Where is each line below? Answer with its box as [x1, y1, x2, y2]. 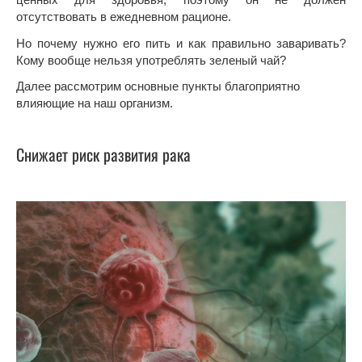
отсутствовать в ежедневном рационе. [16, 10, 231, 24]
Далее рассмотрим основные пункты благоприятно [16, 78, 300, 93]
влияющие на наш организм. [16, 95, 173, 110]
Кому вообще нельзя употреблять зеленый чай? [16, 53, 286, 67]
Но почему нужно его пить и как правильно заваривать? [16, 36, 346, 50]
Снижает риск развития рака [16, 142, 191, 167]
